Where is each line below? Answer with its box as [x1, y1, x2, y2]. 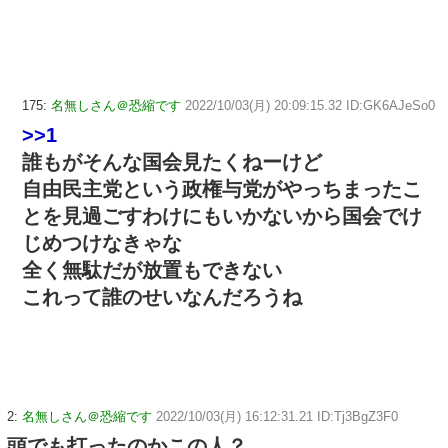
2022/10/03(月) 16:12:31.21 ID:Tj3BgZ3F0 [156, 408, 398, 424]
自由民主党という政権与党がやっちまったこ [22, 177, 422, 200]
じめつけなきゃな [22, 231, 182, 254]
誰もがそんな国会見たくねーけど [22, 150, 322, 173]
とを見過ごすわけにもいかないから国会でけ [22, 204, 422, 227]
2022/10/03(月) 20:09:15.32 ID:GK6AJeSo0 [185, 97, 435, 113]
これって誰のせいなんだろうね [22, 285, 302, 308]
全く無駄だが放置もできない [22, 258, 282, 281]
